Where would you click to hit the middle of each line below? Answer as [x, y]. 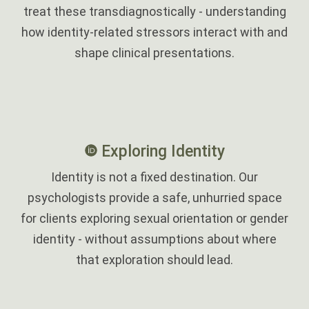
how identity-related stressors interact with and [154, 32]
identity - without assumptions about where [154, 239]
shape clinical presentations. [154, 53]
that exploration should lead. [154, 259]
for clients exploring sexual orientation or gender [154, 218]
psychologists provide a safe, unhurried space [154, 197]
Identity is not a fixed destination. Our [154, 177]
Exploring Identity [163, 152]
